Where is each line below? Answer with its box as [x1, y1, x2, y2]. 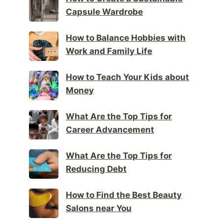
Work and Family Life [66, 46, 153, 56]
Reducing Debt [66, 164, 127, 174]
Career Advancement [66, 125, 155, 135]
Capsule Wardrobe [66, 7, 143, 17]
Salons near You [66, 203, 132, 214]
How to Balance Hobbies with [66, 33, 186, 43]
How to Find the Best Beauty [66, 190, 182, 200]
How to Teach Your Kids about [66, 72, 190, 82]
